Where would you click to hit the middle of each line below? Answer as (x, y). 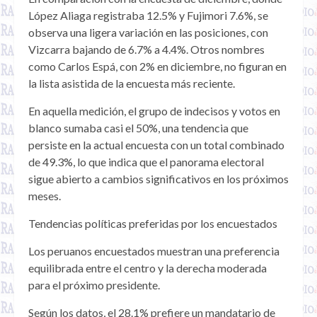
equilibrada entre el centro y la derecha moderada (148, 268)
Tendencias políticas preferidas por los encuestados (153, 224)
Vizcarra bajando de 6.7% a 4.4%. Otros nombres (146, 50)
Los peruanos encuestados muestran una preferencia (154, 251)
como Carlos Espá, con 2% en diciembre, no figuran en (157, 67)
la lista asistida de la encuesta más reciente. (132, 83)
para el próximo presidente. (94, 285)
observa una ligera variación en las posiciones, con (148, 33)
